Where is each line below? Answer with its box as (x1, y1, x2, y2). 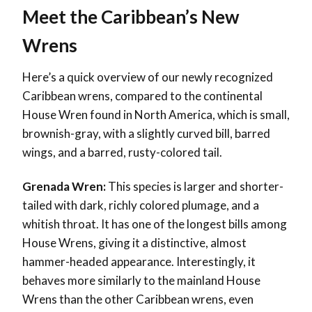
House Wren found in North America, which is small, (22, 107, 290, 123)
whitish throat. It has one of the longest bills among (22, 217, 287, 232)
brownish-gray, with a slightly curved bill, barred (22, 126, 270, 141)
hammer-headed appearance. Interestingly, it (22, 254, 256, 270)
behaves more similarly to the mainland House (22, 273, 260, 288)
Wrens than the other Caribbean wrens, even (22, 292, 253, 307)
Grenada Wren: (22, 179, 106, 194)
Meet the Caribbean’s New (22, 6, 240, 29)
